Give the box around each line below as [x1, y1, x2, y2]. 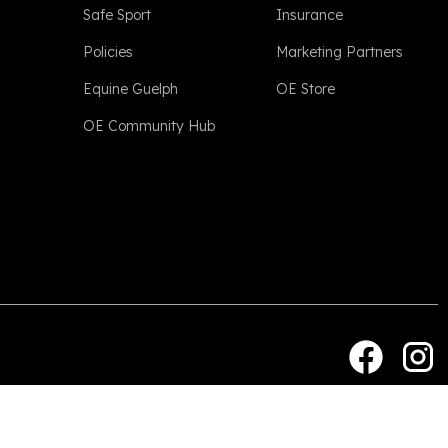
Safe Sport [82, 6, 151, 24]
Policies [82, 43, 133, 61]
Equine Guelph [82, 80, 178, 98]
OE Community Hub [82, 117, 215, 135]
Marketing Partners [276, 43, 404, 61]
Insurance [276, 6, 344, 24]
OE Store [276, 80, 336, 98]
